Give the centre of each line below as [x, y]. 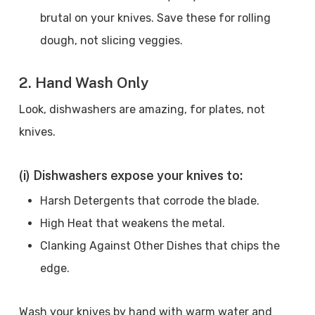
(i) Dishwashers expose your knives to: [130, 175]
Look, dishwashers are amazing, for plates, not [142, 109]
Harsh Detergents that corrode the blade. [149, 201]
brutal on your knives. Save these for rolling [155, 18]
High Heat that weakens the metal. [132, 223]
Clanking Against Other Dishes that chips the [160, 246]
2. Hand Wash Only [83, 83]
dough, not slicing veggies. [114, 40]
